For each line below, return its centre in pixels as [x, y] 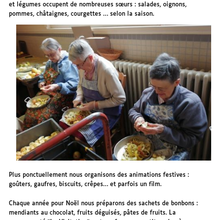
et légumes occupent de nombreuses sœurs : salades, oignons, [98, 4]
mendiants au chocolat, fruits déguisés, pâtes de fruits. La [93, 213]
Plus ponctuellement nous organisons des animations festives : [99, 175]
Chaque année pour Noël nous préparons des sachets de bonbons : [104, 204]
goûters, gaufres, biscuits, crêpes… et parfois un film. [85, 185]
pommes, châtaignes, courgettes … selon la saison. [82, 14]
